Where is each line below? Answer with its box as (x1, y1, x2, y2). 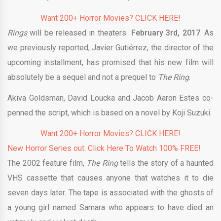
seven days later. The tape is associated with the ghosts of (7, 188, 214, 198)
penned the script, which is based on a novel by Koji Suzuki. (7, 108, 212, 118)
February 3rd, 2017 (131, 28, 200, 38)
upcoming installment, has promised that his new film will (7, 58, 214, 68)
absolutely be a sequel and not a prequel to (7, 73, 158, 82)
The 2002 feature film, (7, 158, 87, 168)
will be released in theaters (30, 28, 132, 38)
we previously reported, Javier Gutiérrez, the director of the (7, 43, 214, 53)
